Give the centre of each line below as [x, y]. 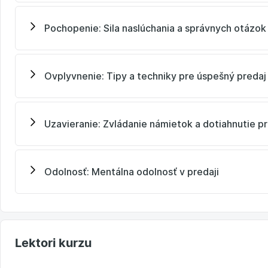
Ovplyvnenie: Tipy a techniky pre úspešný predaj [155, 76]
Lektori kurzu [53, 243]
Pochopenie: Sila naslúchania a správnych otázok [155, 28]
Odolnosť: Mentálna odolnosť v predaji [132, 171]
